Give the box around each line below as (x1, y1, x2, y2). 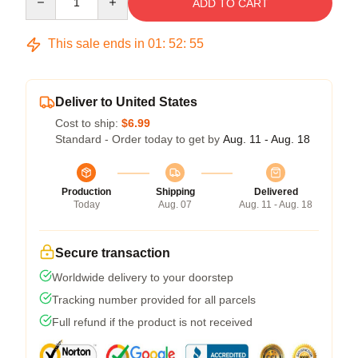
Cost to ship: (55, 117, 121, 129)
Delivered (253, 186, 298, 197)
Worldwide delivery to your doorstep (52, 271, 233, 284)
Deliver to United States (55, 95, 197, 109)
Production (62, 186, 111, 197)
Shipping (155, 186, 195, 197)
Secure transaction (55, 246, 170, 260)
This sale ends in (45, 37, 148, 50)
